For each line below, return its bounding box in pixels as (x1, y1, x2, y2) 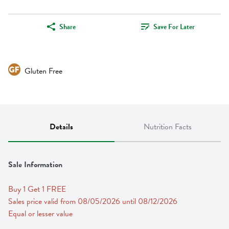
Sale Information (8, 158, 62, 171)
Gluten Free (25, 65, 62, 78)
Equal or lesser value (8, 208, 73, 220)
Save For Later (153, 21, 195, 32)
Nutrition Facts (144, 121, 192, 133)
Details (50, 121, 73, 133)
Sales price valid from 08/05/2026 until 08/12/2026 (8, 195, 177, 208)
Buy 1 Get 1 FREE (8, 183, 68, 196)
